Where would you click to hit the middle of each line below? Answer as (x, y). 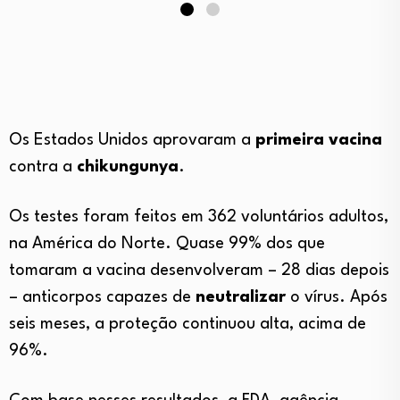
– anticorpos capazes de (102, 298)
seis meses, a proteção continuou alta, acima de (187, 325)
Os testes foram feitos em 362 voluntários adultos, (199, 217)
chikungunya (128, 167)
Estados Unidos (91, 141)
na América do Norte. (92, 244)
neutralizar (241, 298)
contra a (43, 167)
